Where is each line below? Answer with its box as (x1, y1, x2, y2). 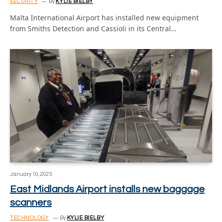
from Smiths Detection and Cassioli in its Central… (10, 23, 176, 33)
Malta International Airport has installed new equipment (10, 12, 199, 22)
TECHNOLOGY (10, 215, 49, 221)
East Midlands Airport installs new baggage (10, 184, 205, 194)
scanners (10, 198, 52, 208)
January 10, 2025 (10, 171, 52, 177)
